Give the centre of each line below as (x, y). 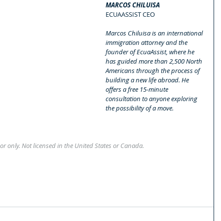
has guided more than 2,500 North (155, 61)
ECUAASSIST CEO (130, 14)
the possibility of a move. (140, 108)
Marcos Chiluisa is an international (155, 33)
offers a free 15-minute (138, 89)
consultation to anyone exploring (152, 98)
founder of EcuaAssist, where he (151, 52)
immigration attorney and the (147, 42)
